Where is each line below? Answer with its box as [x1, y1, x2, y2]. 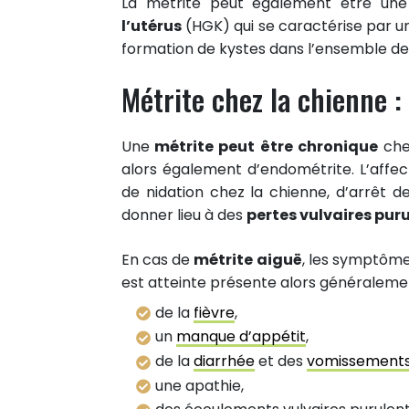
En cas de [121, 248, 194, 270]
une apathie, [155, 374, 244, 396]
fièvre [194, 301, 235, 323]
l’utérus [121, 15, 182, 37]
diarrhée [194, 350, 255, 372]
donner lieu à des [121, 204, 246, 225]
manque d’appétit [176, 326, 306, 348]
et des [255, 350, 307, 372]
